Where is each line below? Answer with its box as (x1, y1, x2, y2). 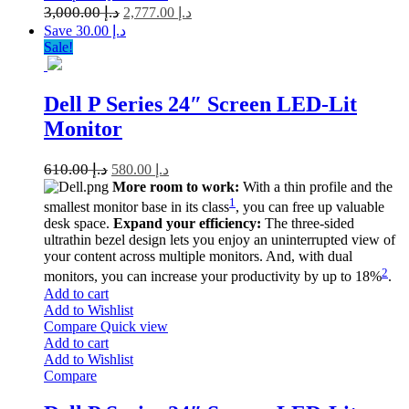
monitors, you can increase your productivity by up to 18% (44, 268, 382, 285)
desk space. (44, 215, 113, 232)
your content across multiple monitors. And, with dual (44, 248, 352, 265)
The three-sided (261, 215, 354, 232)
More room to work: (112, 178, 239, 194)
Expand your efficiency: (113, 215, 261, 232)
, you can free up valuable (236, 199, 384, 215)
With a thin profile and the (239, 178, 393, 194)
